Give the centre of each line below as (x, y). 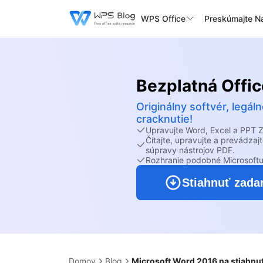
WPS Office (163, 18)
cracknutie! (164, 119)
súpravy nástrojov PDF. (190, 150)
